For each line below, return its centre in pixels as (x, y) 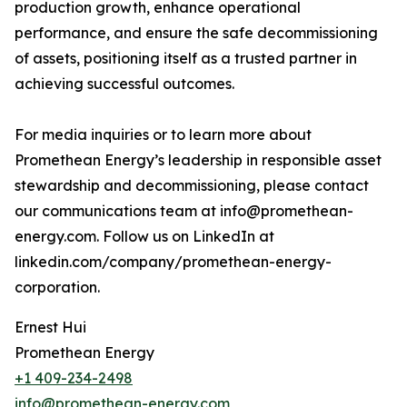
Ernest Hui (50, 327)
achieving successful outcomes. (124, 84)
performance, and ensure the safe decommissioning (196, 33)
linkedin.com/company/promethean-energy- (173, 262)
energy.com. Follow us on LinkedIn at (144, 236)
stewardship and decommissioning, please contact (192, 185)
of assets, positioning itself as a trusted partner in (186, 58)
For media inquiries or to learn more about (163, 134)
